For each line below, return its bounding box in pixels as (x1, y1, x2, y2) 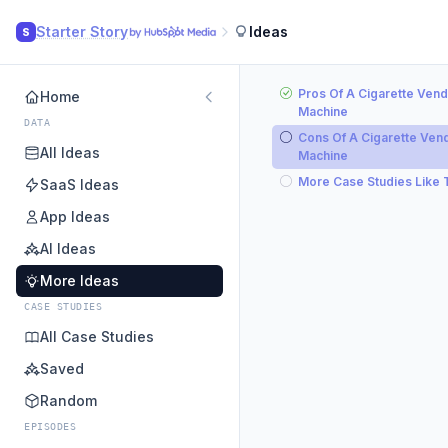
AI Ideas (40, 240, 96, 257)
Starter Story (36, 23, 128, 40)
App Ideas (40, 208, 110, 225)
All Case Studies (40, 328, 154, 345)
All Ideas (40, 144, 100, 161)
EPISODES (24, 421, 76, 432)
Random (40, 392, 97, 409)
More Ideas (40, 272, 119, 289)
